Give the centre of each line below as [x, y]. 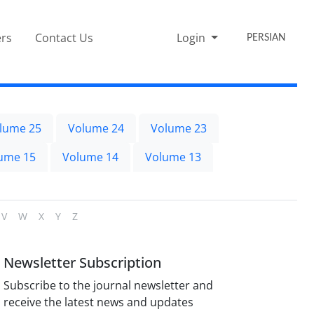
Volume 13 [173, 157]
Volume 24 [96, 128]
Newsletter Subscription [83, 262]
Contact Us [64, 37]
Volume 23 [179, 128]
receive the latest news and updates [99, 302]
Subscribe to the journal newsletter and [109, 285]
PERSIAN [266, 37]
